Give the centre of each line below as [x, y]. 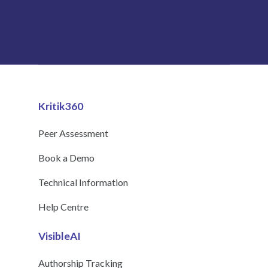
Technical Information [83, 182]
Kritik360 [61, 106]
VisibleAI [60, 236]
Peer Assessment [73, 133]
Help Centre [63, 207]
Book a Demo [66, 158]
